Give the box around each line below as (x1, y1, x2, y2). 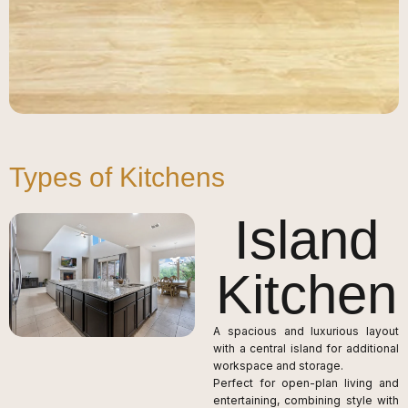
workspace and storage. (213, 358, 343, 372)
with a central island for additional (213, 341, 399, 355)
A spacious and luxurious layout (213, 323, 399, 338)
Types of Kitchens (9, 161, 225, 192)
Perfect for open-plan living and (213, 375, 399, 390)
